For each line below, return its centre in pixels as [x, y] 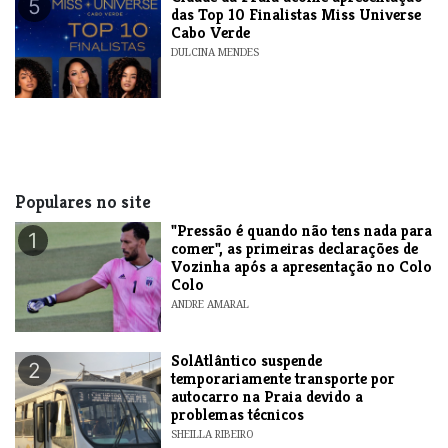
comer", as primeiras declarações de [295, 248]
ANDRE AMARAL [210, 303]
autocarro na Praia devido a [267, 396]
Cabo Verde [211, 32]
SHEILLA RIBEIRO [212, 433]
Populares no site [83, 201]
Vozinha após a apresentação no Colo [302, 266]
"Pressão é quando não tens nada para [302, 230]
